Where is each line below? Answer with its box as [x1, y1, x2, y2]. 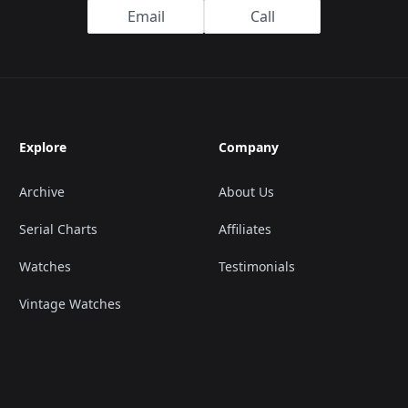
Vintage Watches [19, 294, 122, 312]
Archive [19, 182, 66, 200]
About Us [218, 182, 274, 200]
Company [218, 138, 279, 156]
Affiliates [218, 219, 271, 238]
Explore [19, 138, 67, 156]
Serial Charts [19, 219, 98, 238]
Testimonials [218, 257, 295, 275]
